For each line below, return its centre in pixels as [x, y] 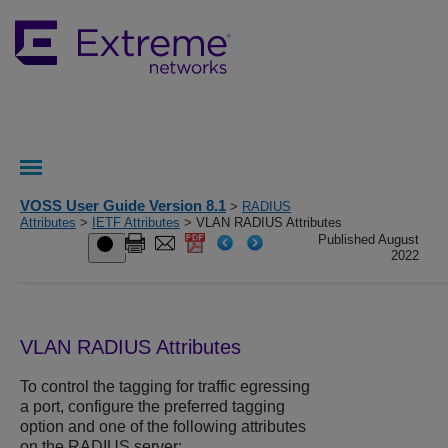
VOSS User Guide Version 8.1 [123, 205]
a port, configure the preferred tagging [152, 407]
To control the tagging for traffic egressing [165, 387]
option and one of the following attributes [163, 427]
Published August [369, 239]
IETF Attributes [136, 222]
